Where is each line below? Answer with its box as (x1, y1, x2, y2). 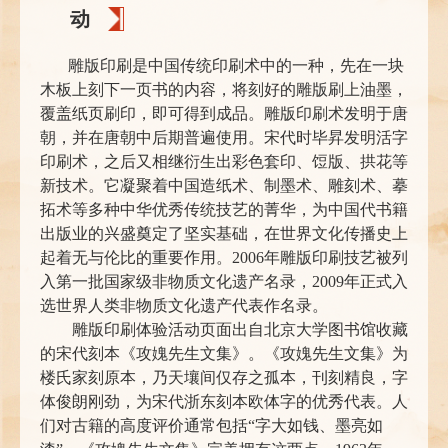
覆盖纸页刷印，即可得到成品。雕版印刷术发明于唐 (40, 105, 408, 123)
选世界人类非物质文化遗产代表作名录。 (40, 297, 328, 315)
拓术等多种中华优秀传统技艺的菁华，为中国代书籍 (40, 201, 408, 219)
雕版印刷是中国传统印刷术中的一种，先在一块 (68, 57, 404, 75)
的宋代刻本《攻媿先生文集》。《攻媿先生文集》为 (40, 345, 408, 363)
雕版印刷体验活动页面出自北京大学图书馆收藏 (72, 321, 408, 339)
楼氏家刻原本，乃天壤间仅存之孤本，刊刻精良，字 (40, 369, 408, 387)
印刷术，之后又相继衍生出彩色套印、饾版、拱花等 (40, 153, 408, 171)
